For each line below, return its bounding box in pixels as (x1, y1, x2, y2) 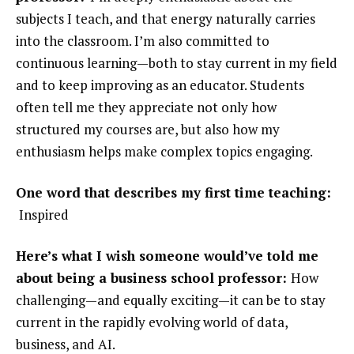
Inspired (19, 205, 69, 224)
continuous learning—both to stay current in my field (16, 54, 337, 73)
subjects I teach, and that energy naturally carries (16, 9, 315, 28)
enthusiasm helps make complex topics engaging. (16, 142, 313, 161)
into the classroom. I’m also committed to (16, 32, 269, 51)
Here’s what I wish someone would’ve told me (16, 247, 318, 265)
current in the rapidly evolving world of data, (16, 313, 288, 332)
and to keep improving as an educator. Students (16, 76, 304, 95)
